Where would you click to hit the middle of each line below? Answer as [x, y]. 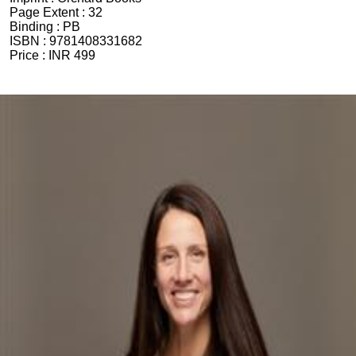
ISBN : [29, 41]
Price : [29, 55]
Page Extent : [49, 12]
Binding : [36, 26]
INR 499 [72, 55]
